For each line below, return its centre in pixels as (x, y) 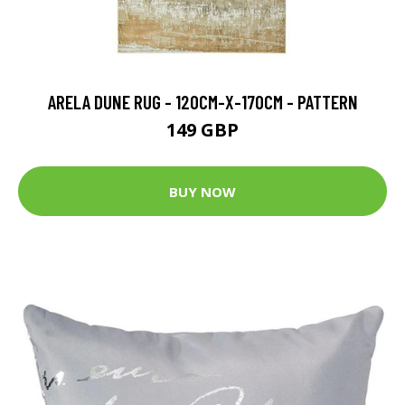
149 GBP (202, 130)
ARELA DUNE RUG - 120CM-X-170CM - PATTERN (202, 102)
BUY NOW (202, 191)
